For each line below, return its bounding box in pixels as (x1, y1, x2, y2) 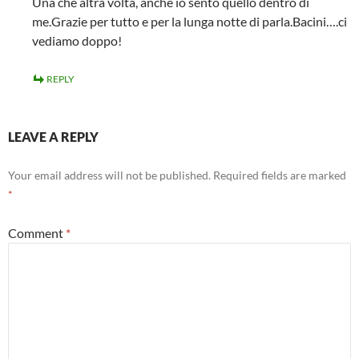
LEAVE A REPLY (8, 129, 99, 144)
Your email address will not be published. (8, 168, 211, 182)
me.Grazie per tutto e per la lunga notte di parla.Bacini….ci (32, 14, 347, 29)
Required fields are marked (213, 168, 346, 182)
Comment (8, 225, 66, 240)
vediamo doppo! (32, 33, 122, 48)
